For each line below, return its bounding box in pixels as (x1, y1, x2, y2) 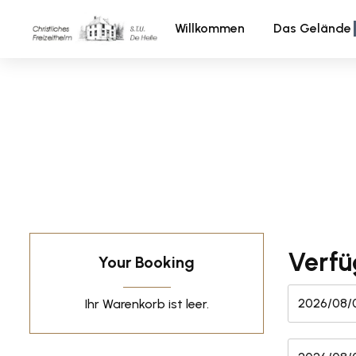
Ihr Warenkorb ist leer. (84, 296, 209, 311)
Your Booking (99, 252, 195, 272)
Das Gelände (273, 21, 352, 36)
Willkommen (175, 21, 246, 36)
